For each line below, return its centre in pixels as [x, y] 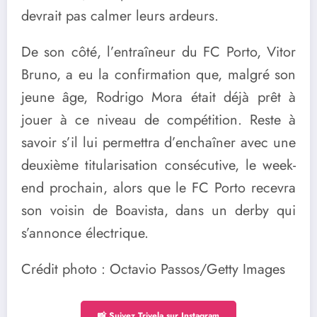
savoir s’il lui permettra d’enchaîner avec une [158, 142]
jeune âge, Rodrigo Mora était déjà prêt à [158, 97]
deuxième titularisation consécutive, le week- [158, 165]
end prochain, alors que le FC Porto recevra [158, 188]
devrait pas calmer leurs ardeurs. [120, 16]
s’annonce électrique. [85, 233]
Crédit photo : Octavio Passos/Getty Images [153, 270]
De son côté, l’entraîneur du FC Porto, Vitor [158, 52]
